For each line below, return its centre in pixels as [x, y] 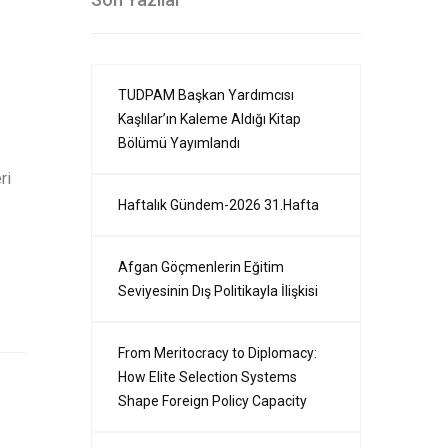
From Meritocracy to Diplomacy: [217, 353]
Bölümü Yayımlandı [179, 143]
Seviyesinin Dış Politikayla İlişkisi [218, 291]
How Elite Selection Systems [207, 377]
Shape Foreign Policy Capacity [212, 401]
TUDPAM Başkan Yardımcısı [206, 95]
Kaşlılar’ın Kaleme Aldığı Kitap [209, 119]
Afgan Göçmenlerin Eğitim [201, 267]
